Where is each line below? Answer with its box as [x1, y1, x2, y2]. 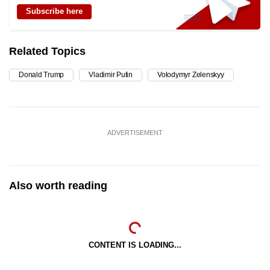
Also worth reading [9, 180, 107, 192]
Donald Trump [19, 71, 64, 79]
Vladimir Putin [89, 71, 133, 79]
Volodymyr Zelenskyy [157, 71, 224, 79]
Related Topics [9, 45, 86, 57]
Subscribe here [26, 7, 83, 16]
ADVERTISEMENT [107, 129, 163, 136]
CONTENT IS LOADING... [89, 240, 181, 250]
